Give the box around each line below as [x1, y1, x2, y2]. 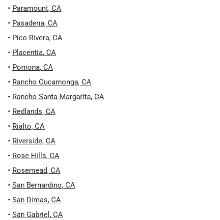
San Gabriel [12, 210, 50, 219]
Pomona [12, 63, 40, 72]
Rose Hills [12, 151, 46, 160]
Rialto [12, 122, 31, 131]
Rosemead [12, 166, 47, 175]
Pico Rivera [12, 33, 49, 42]
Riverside [12, 137, 42, 145]
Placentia [12, 48, 43, 57]
